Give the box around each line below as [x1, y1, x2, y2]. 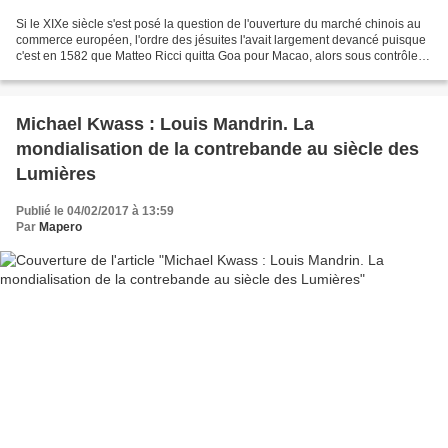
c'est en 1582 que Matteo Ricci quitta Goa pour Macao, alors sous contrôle [16, 48, 418, 63]
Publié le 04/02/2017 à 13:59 [16, 203, 174, 218]
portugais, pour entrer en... [16, 64, 159, 79]
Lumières [16, 163, 96, 184]
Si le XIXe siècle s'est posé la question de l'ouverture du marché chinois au [16, 16, 421, 31]
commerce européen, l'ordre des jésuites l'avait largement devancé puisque [16, 32, 426, 47]
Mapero [39, 219, 82, 234]
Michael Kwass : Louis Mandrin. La [16, 113, 314, 134]
